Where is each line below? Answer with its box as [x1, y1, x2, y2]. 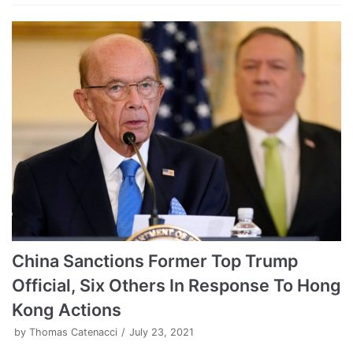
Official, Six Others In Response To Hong [12, 274, 341, 295]
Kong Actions [12, 299, 121, 320]
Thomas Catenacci [29, 325, 117, 338]
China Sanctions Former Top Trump [12, 250, 298, 271]
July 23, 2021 [129, 325, 194, 338]
